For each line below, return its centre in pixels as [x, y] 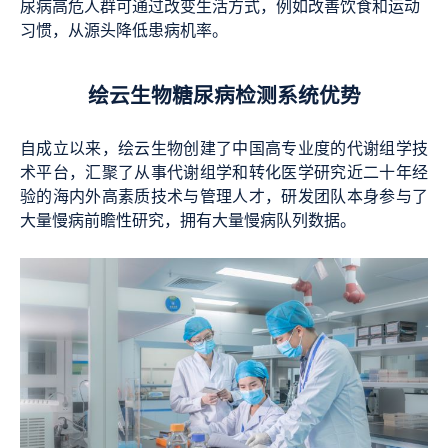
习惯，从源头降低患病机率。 [124, 31]
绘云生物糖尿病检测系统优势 [224, 97]
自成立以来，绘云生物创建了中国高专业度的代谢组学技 [224, 149]
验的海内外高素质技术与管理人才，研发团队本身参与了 [224, 197]
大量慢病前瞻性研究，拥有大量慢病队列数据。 [188, 221]
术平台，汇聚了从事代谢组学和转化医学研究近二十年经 [224, 173]
